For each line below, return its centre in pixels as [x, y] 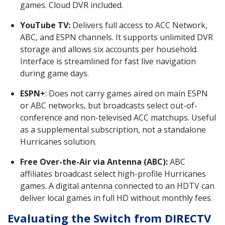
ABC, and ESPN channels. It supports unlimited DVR [117, 37]
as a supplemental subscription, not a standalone [113, 129]
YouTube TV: [45, 25]
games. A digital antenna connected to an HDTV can [117, 186]
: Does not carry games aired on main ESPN [127, 93]
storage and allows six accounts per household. [109, 49]
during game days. [54, 73]
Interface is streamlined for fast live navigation [108, 61]
